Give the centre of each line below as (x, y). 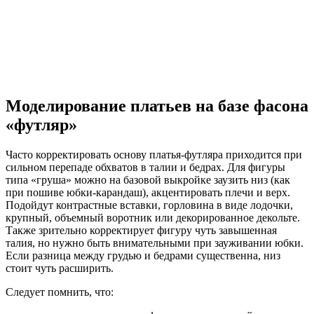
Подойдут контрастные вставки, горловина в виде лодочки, (149, 205)
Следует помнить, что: (60, 292)
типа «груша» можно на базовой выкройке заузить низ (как (148, 180)
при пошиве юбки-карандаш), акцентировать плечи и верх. (148, 193)
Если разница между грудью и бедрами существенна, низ (143, 256)
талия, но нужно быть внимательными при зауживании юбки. (155, 243)
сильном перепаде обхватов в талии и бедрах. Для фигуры (145, 168)
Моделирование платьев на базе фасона (157, 106)
